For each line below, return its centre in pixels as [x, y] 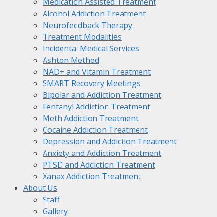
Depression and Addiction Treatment [110, 141]
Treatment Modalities [82, 37]
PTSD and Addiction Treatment [99, 165]
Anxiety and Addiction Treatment [102, 153]
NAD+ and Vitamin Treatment [97, 72]
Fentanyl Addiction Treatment [96, 107]
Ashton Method [71, 60]
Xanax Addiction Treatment [92, 176]
